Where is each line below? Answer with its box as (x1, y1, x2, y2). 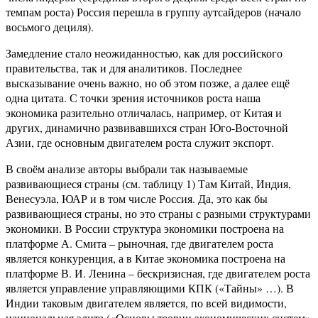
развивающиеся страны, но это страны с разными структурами (6, 206, 311, 221)
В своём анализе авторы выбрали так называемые (6, 161, 248, 177)
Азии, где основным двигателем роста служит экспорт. (6, 135, 274, 150)
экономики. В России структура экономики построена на (6, 221, 284, 236)
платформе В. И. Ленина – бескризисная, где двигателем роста (6, 265, 310, 281)
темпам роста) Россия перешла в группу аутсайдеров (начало (6, 4, 301, 20)
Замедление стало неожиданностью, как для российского (6, 45, 283, 61)
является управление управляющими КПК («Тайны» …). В (6, 280, 294, 296)
